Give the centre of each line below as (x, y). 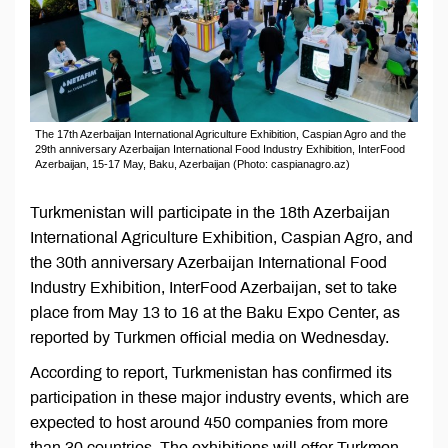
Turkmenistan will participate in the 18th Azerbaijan (210, 213)
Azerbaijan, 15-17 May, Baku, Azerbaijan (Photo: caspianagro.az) (192, 164)
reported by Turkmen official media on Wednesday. (209, 338)
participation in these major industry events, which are (219, 398)
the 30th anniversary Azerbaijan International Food (208, 263)
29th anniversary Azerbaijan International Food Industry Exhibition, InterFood (220, 149)
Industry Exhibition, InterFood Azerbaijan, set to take (213, 288)
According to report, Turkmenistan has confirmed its (211, 373)
